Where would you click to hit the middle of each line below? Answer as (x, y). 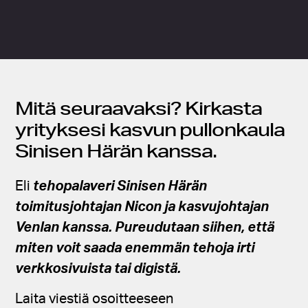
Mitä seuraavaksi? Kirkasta (139, 108)
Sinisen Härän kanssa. (116, 150)
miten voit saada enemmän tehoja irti (135, 248)
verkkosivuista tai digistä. (100, 268)
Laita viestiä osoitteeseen (95, 299)
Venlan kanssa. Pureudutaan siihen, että (145, 227)
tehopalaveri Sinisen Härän (120, 186)
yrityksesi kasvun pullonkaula (150, 129)
